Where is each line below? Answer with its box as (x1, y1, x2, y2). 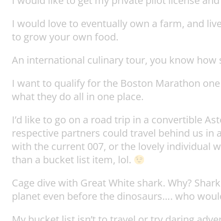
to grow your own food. (12, 30, 118, 44)
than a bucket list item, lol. (12, 153, 134, 167)
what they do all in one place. (12, 90, 144, 104)
